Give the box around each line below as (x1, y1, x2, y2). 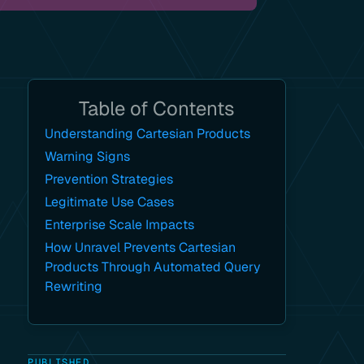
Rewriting (45, 278, 103, 295)
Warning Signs (45, 148, 131, 165)
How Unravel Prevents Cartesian (45, 239, 236, 256)
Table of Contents (79, 96, 236, 121)
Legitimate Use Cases (45, 193, 175, 210)
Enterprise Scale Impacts (45, 216, 195, 233)
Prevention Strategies (45, 171, 174, 188)
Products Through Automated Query (45, 258, 262, 275)
